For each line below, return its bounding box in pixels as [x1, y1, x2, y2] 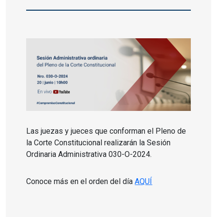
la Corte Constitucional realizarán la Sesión [26, 138, 171, 148]
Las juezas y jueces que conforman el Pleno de [26, 126, 186, 136]
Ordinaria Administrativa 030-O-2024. [26, 150, 152, 159]
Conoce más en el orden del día [26, 177, 135, 186]
